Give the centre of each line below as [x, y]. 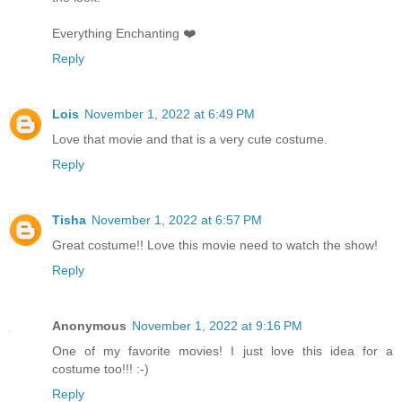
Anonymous [89, 326]
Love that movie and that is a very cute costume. [190, 140]
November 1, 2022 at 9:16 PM [217, 326]
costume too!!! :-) [100, 369]
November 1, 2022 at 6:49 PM [170, 114]
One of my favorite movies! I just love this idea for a [223, 351]
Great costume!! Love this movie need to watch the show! [215, 245]
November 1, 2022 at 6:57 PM [177, 220]
